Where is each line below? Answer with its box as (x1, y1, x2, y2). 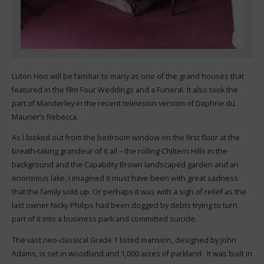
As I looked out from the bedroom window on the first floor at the (11, 133, 240, 143)
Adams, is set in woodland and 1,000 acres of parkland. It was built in (11, 248, 252, 259)
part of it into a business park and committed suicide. (11, 214, 197, 225)
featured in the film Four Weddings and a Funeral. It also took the (11, 84, 238, 95)
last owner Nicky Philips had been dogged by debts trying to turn (11, 200, 237, 211)
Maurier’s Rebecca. (11, 111, 78, 122)
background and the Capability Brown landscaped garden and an (11, 160, 239, 170)
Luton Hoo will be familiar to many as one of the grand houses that (11, 71, 244, 81)
